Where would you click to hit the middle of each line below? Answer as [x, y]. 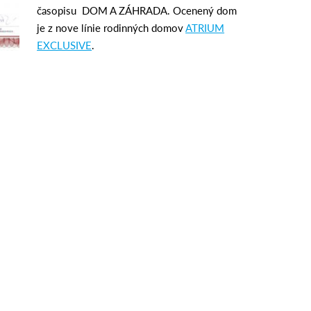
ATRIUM [205, 28]
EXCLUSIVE [65, 45]
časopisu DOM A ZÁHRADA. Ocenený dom [137, 10]
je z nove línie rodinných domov [111, 28]
